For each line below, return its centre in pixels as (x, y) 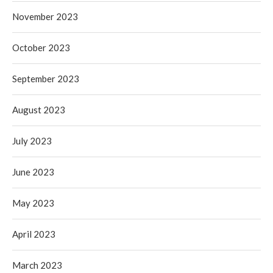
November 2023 (45, 16)
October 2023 (41, 47)
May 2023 (33, 203)
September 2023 (46, 78)
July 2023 (32, 140)
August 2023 (39, 109)
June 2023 (33, 172)
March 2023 (37, 265)
